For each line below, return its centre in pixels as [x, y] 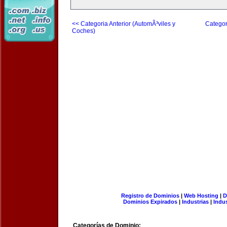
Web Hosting [201, 196]
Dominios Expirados [150, 202]
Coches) [84, 31]
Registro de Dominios [150, 196]
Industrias [195, 202]
